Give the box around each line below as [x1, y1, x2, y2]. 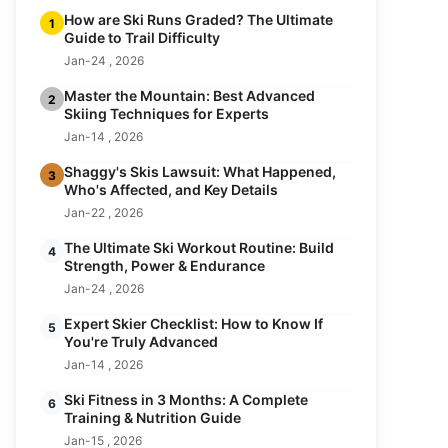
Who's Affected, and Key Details [64, 181, 278, 198]
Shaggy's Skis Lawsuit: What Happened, [64, 163, 336, 180]
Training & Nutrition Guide [64, 409, 241, 426]
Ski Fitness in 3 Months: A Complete [64, 391, 308, 408]
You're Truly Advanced [64, 333, 218, 350]
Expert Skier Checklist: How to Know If [64, 315, 323, 332]
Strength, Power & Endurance [64, 257, 265, 274]
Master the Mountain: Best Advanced [64, 87, 315, 104]
